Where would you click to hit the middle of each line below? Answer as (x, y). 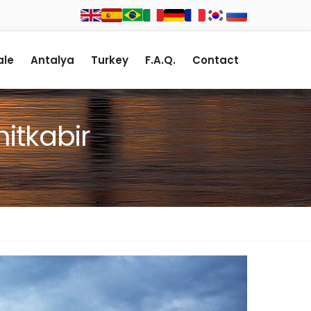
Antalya (52, 60)
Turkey (110, 60)
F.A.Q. (160, 60)
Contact (216, 60)
